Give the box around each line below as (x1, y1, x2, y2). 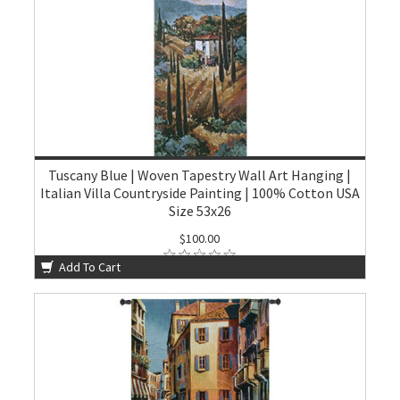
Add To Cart (56, 259, 121, 275)
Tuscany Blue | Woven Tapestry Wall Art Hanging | (48, 166, 352, 184)
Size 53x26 (168, 202, 231, 220)
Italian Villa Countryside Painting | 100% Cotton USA (39, 184, 360, 202)
